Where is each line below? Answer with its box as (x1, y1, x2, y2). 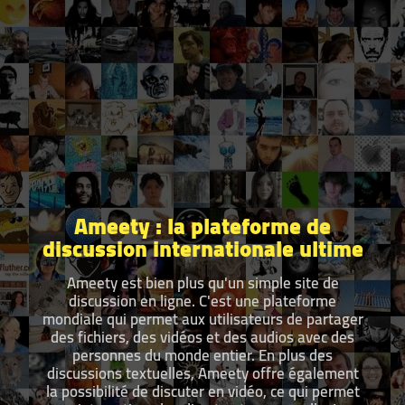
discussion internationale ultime (42, 226, 363, 269)
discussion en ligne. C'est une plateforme (69, 286, 336, 316)
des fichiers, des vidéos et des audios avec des (51, 322, 354, 352)
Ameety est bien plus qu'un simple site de (66, 268, 339, 297)
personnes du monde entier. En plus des (72, 340, 333, 370)
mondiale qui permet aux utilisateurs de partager (42, 304, 363, 334)
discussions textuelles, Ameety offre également (46, 358, 359, 388)
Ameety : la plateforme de (74, 203, 331, 247)
